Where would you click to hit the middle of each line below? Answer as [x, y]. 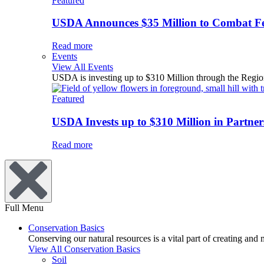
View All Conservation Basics [84, 249]
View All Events [82, 67]
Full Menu [24, 207]
